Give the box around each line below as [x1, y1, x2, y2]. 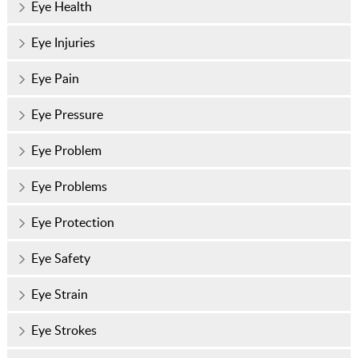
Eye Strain [30, 284, 88, 303]
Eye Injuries [30, 33, 95, 51]
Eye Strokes [30, 320, 97, 339]
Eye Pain [30, 69, 79, 87]
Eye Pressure [30, 105, 103, 123]
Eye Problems [30, 177, 107, 195]
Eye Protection [30, 213, 114, 231]
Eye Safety [30, 249, 90, 267]
